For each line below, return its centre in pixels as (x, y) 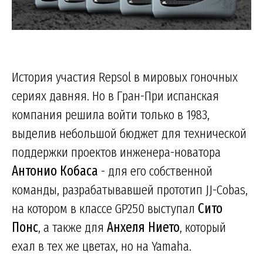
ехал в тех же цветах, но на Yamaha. (102, 246)
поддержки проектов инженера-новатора (116, 152)
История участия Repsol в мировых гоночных (125, 77)
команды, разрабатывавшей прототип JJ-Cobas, (130, 189)
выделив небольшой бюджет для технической (129, 133)
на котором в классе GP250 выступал (105, 208)
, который (203, 227)
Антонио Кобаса (55, 171)
